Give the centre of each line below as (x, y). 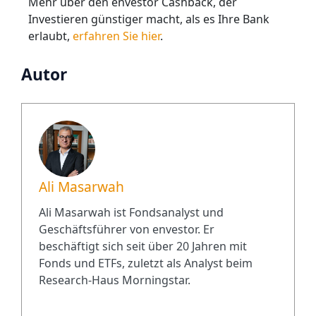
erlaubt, (49, 36)
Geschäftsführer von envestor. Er (127, 229)
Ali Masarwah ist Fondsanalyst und (131, 212)
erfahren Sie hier (115, 36)
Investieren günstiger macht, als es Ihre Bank (149, 19)
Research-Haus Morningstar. (115, 280)
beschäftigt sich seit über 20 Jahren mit (143, 246)
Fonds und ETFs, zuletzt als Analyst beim (146, 263)
